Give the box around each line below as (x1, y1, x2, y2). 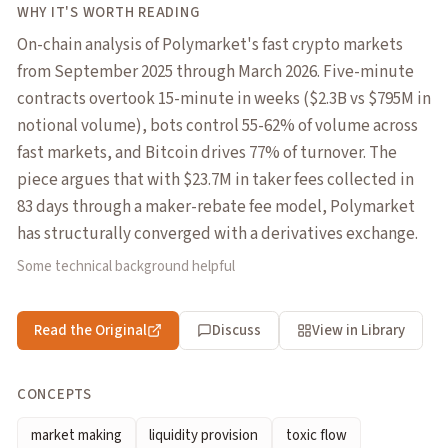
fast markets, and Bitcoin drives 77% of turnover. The (17, 140, 397, 165)
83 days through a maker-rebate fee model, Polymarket (17, 194, 415, 219)
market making (30, 424, 122, 446)
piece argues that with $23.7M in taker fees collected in (17, 167, 414, 192)
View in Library (311, 319, 405, 341)
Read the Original (34, 319, 147, 341)
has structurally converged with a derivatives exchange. (17, 221, 418, 246)
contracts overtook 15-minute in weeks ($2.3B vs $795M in (17, 86, 431, 111)
